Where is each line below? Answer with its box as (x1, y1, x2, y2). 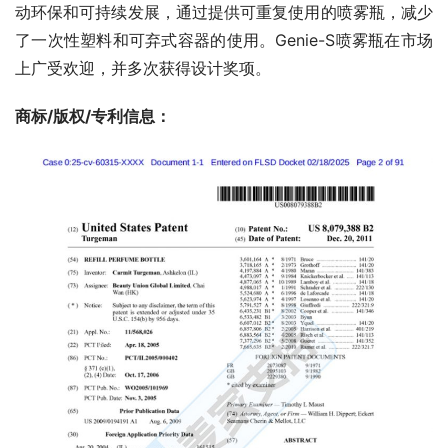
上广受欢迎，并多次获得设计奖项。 (15, 58, 271, 79)
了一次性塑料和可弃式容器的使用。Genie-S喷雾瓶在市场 (15, 30, 433, 51)
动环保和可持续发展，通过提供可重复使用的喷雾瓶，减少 (15, 2, 433, 23)
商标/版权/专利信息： (15, 106, 175, 127)
